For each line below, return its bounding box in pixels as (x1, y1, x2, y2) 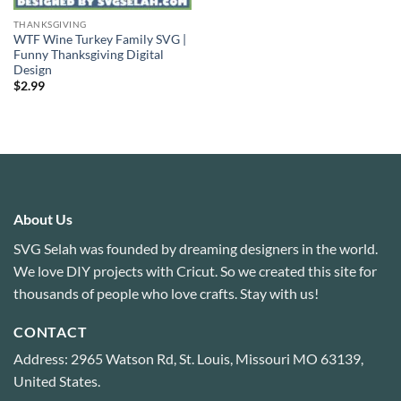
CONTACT (13, 322, 88, 340)
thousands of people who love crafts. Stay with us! (13, 284, 319, 302)
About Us (13, 209, 73, 227)
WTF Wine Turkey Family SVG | (13, 31, 186, 47)
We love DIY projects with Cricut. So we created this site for (13, 261, 377, 279)
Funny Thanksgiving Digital (13, 47, 164, 62)
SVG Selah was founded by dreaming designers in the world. (13, 239, 378, 257)
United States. (13, 371, 100, 389)
